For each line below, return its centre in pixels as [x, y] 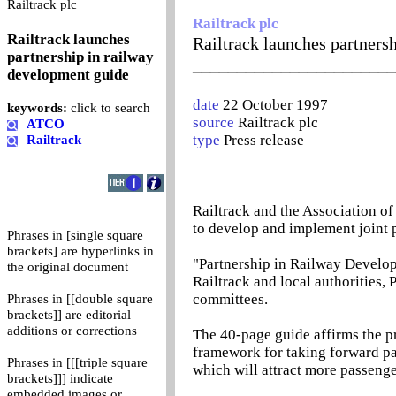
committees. [230, 299]
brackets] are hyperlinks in [80, 251]
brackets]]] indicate [60, 378]
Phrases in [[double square [80, 299]
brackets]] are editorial [69, 315]
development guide [68, 75]
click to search [109, 108]
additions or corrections [72, 331]
